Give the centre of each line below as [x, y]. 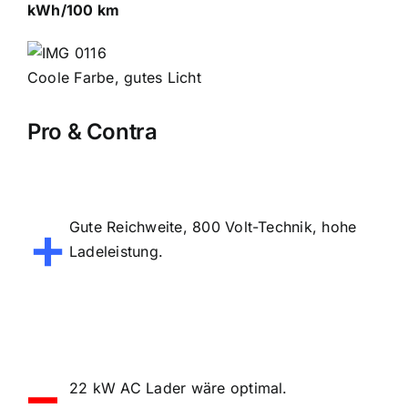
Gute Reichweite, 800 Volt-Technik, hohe [213, 226]
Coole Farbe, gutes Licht [114, 77]
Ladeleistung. [116, 251]
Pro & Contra [92, 131]
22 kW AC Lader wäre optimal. [178, 388]
